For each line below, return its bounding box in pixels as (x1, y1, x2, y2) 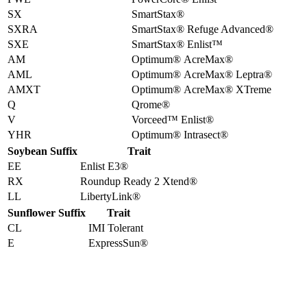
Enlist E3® (80, 160, 128, 172)
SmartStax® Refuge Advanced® (132, 23, 273, 35)
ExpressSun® (88, 236, 148, 249)
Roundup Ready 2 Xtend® (80, 175, 197, 187)
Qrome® (132, 98, 170, 110)
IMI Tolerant (88, 221, 143, 234)
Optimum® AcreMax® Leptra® (132, 68, 272, 80)
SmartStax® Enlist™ (132, 38, 223, 50)
